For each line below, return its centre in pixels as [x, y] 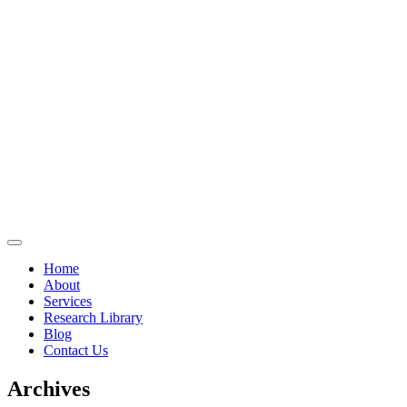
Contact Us [76, 350]
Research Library [93, 318]
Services [68, 301]
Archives [49, 388]
